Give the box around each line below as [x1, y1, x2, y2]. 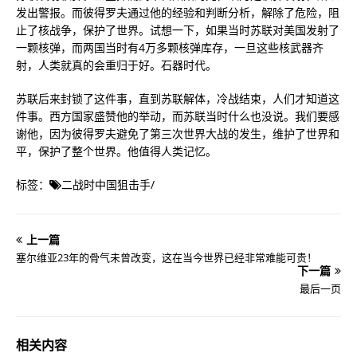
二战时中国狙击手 [61, 176, 151, 192]
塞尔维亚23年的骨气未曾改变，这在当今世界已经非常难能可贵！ [16, 249, 317, 265]
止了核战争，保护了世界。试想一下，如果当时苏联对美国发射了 [16, 22, 339, 37]
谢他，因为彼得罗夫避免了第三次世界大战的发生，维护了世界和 [16, 125, 339, 141]
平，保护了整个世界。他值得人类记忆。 [16, 143, 217, 159]
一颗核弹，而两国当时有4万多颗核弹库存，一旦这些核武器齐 [16, 39, 324, 55]
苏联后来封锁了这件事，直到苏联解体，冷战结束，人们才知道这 [16, 90, 339, 106]
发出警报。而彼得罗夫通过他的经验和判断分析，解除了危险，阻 [16, 4, 339, 20]
